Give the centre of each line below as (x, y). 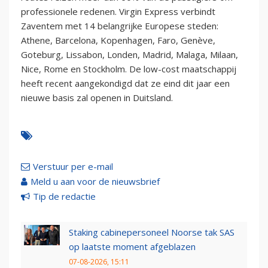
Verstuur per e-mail (73, 166)
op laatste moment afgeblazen (132, 246)
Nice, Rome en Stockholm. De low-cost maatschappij (129, 68)
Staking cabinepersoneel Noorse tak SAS (152, 232)
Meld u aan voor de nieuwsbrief (95, 181)
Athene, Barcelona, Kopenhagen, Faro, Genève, (118, 40)
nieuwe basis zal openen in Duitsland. (97, 97)
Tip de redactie (64, 196)
